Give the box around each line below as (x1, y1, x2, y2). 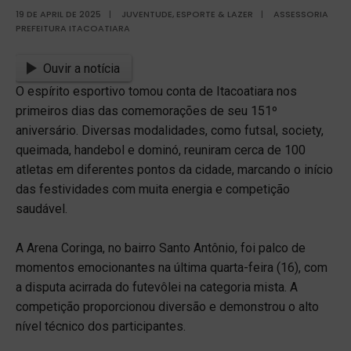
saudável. (16, 201, 67, 217)
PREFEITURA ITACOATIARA (16, 21, 130, 34)
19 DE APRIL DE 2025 (16, 7, 101, 20)
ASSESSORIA (273, 7, 328, 20)
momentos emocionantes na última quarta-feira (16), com (16, 260, 327, 276)
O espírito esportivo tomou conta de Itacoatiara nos (16, 84, 297, 100)
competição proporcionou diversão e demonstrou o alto (16, 299, 319, 315)
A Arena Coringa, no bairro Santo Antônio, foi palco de (16, 241, 306, 256)
